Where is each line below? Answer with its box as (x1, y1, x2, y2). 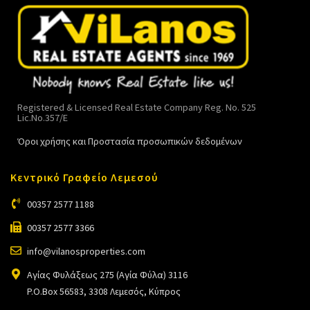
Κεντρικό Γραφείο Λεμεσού (10, 170, 158, 184)
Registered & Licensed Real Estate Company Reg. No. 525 (17, 100, 256, 113)
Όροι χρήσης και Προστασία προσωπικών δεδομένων (17, 134, 242, 147)
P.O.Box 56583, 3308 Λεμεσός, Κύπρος (27, 284, 181, 298)
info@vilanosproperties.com (27, 244, 145, 257)
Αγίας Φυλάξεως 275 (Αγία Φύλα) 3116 (27, 268, 188, 281)
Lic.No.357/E (17, 111, 68, 124)
